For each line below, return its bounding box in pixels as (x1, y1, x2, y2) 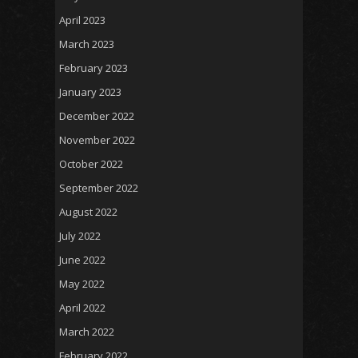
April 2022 (59, 300, 105, 315)
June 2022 (59, 252, 105, 267)
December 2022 (59, 108, 134, 123)
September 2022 (59, 180, 138, 195)
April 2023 (59, 12, 105, 27)
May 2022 (59, 276, 105, 291)
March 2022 (59, 324, 114, 339)
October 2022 (59, 156, 123, 171)
